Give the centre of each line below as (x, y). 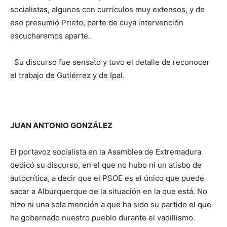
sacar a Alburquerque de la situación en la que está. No (109, 191)
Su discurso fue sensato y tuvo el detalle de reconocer (110, 62)
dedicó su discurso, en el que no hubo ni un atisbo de (106, 165)
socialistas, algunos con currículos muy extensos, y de (107, 9)
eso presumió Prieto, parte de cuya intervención (97, 22)
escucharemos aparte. (50, 35)
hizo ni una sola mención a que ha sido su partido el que (111, 204)
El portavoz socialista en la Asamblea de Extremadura (106, 152)
